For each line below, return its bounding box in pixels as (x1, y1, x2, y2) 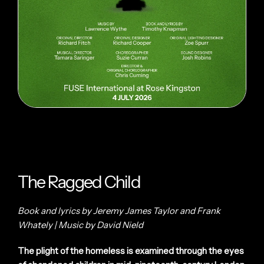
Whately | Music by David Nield (18, 219, 143, 230)
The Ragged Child (18, 171, 140, 192)
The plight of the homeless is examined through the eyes (18, 245, 244, 256)
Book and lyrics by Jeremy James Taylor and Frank (18, 204, 220, 216)
